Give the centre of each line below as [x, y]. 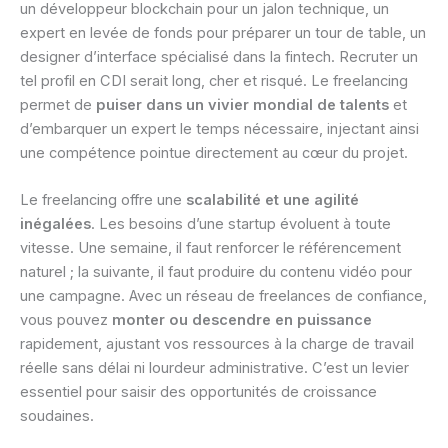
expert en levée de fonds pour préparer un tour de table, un [223, 32]
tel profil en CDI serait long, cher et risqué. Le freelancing [214, 80]
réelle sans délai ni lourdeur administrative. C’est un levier [214, 368]
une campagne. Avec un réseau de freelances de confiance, [223, 296]
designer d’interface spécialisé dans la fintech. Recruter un [219, 56]
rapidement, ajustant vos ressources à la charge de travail [217, 344]
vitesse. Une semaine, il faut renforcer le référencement [210, 248]
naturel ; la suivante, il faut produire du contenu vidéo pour [216, 272]
